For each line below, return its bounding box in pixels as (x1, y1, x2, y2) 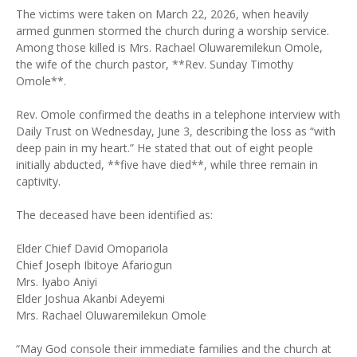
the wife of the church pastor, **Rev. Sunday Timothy (16, 57, 293, 72)
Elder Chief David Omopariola (16, 241, 168, 256)
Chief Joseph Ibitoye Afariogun (16, 257, 172, 273)
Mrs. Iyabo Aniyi (16, 274, 97, 289)
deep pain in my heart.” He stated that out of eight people (16, 140, 313, 155)
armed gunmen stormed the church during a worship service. (16, 23, 329, 38)
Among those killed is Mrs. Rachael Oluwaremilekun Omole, (16, 40, 323, 55)
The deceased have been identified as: (16, 207, 213, 222)
